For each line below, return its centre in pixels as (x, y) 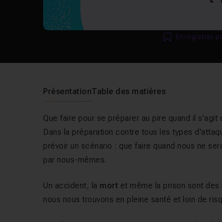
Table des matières (129, 91)
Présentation (68, 91)
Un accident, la (72, 186)
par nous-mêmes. (75, 160)
